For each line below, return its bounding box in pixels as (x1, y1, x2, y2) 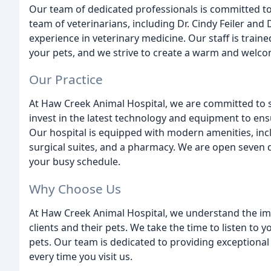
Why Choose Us (29, 180, 121, 198)
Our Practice (29, 71, 103, 88)
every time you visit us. (29, 250, 132, 264)
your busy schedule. (29, 155, 120, 169)
